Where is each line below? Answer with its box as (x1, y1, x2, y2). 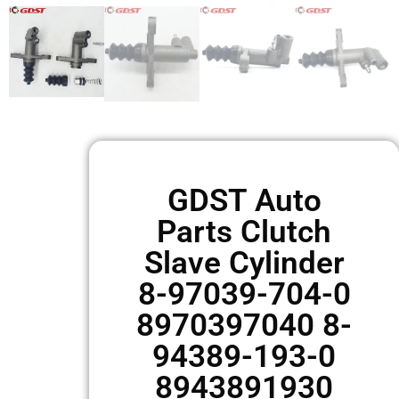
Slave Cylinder (143, 245, 345, 281)
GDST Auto (167, 183, 322, 219)
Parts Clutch (157, 214, 331, 250)
